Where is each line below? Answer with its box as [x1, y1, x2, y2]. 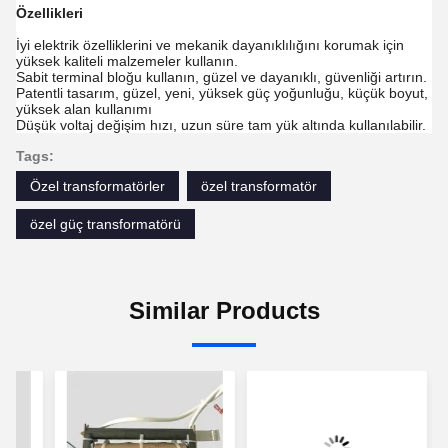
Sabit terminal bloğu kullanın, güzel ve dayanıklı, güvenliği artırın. [16, 69, 427, 85]
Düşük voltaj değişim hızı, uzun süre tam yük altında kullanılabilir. [16, 117, 426, 133]
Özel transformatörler [30, 178, 165, 194]
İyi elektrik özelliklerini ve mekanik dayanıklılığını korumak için [16, 37, 404, 53]
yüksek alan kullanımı [16, 101, 152, 117]
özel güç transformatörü [30, 216, 181, 232]
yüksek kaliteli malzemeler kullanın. [16, 53, 238, 69]
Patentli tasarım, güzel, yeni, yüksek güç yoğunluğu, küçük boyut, [16, 85, 428, 101]
